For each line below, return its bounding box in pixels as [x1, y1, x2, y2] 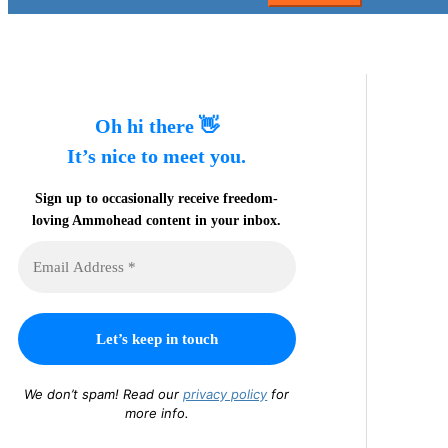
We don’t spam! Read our [24, 386, 184, 403]
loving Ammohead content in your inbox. [32, 213, 282, 229]
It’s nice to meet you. [67, 144, 247, 167]
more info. [124, 405, 189, 422]
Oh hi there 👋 [94, 114, 219, 137]
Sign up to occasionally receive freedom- [35, 191, 279, 207]
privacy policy [183, 386, 268, 403]
